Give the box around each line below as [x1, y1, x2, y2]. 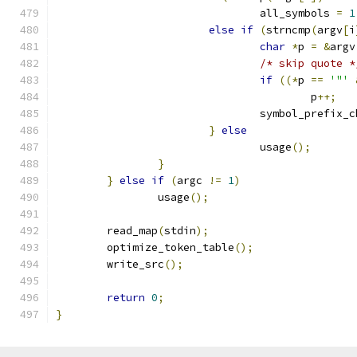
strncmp [266, 23, 311, 37]
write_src [107, 257, 164, 271]
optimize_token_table [107, 241, 234, 254]
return [107, 291, 145, 304]
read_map [107, 224, 158, 237]
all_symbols [260, 6, 336, 20]
